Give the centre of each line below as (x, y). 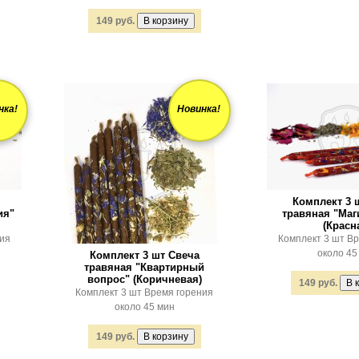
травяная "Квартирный (144, 267)
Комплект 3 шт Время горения (144, 292)
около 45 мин (144, 307)
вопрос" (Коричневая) (144, 279)
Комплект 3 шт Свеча (144, 255)
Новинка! (199, 109)
